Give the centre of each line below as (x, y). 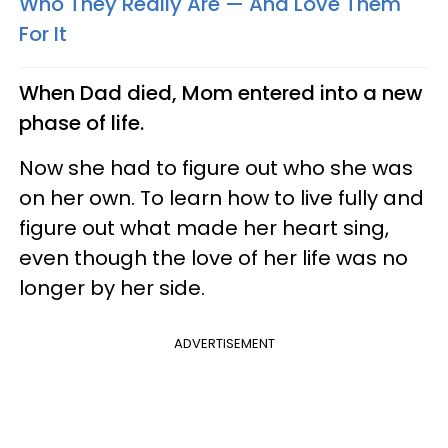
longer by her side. (112, 287)
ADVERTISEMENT (224, 343)
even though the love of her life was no (213, 257)
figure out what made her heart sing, (204, 227)
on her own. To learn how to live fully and (221, 197)
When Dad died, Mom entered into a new (221, 92)
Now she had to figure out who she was (216, 167)
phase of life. (81, 122)
